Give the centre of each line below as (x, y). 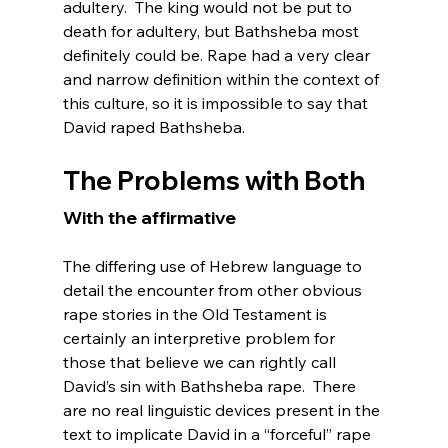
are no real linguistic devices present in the (223, 409)
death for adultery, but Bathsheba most (212, 30)
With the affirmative (151, 217)
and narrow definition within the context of (222, 78)
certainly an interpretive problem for (200, 337)
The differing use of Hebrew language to (214, 265)
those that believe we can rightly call (201, 361)
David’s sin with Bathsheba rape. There (211, 385)
